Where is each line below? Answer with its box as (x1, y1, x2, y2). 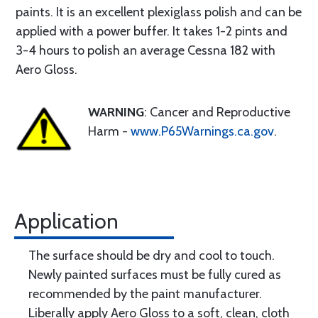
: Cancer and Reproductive (144, 104, 290, 120)
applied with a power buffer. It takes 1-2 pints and (16, 23, 287, 39)
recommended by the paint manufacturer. (28, 286, 262, 302)
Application (14, 208, 119, 234)
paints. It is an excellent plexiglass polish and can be (16, 4, 302, 20)
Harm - (88, 124, 131, 139)
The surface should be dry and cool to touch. (28, 248, 275, 263)
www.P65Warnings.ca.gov (131, 124, 274, 139)
